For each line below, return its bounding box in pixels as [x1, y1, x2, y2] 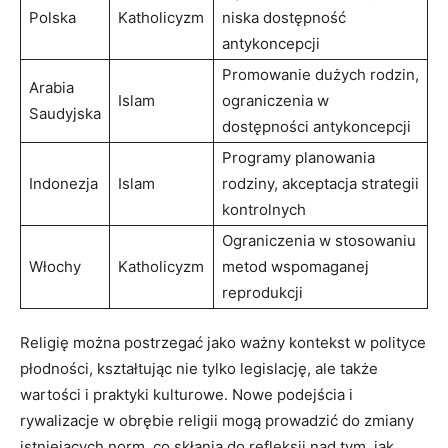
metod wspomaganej [222, 256, 369, 276]
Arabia [29, 77, 74, 97]
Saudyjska [29, 103, 101, 123]
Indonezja [29, 173, 98, 193]
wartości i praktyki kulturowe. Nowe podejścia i [20, 384, 353, 404]
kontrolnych [222, 199, 306, 219]
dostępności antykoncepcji [222, 116, 411, 136]
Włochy [29, 256, 81, 276]
